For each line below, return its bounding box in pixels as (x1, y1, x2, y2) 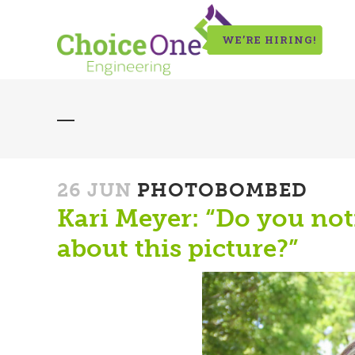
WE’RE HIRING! (222, 32, 316, 47)
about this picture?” (57, 234, 298, 263)
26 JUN (57, 178, 132, 201)
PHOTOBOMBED (132, 178, 307, 201)
